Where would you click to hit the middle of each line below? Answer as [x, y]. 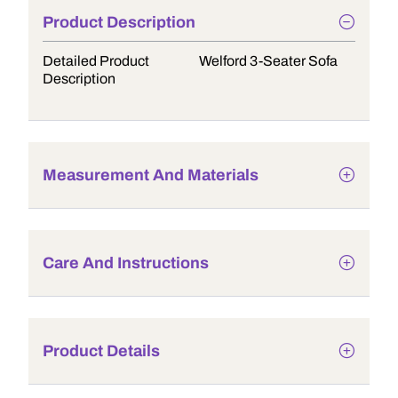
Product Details [101, 351]
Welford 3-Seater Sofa [268, 61]
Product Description [119, 22]
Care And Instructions [126, 263]
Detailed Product [96, 61]
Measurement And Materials [151, 175]
